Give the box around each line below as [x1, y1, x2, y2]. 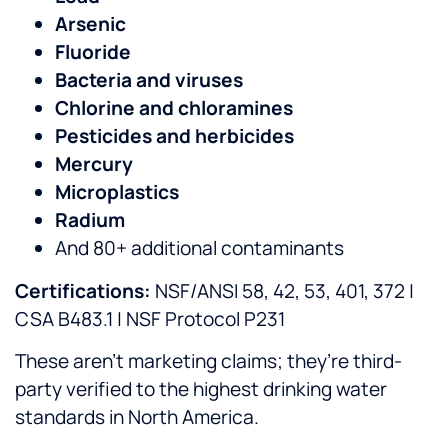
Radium [55, 207, 125, 234]
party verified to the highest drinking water [15, 375, 387, 402]
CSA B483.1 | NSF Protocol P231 [15, 305, 285, 332]
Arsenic [55, 11, 126, 38]
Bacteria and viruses [55, 67, 243, 94]
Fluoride [55, 39, 131, 66]
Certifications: [15, 277, 151, 304]
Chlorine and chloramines [55, 95, 293, 122]
